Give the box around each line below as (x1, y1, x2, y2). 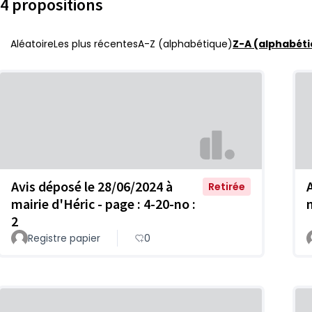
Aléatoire (10, 37, 54, 51)
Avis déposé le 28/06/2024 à (11, 177, 173, 195)
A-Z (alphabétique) (138, 37, 233, 51)
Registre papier (28, 231, 100, 245)
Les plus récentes (54, 37, 138, 51)
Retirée (208, 179, 245, 194)
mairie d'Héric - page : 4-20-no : (11, 194, 196, 212)
